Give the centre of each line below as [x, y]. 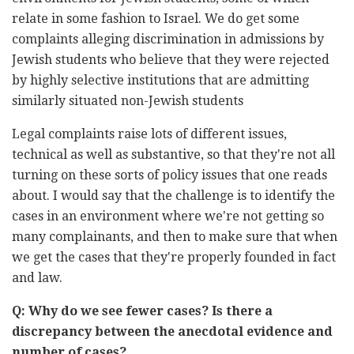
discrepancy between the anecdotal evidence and [172, 331]
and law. [37, 277]
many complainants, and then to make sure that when [175, 236]
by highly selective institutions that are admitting [160, 80]
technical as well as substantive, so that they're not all [173, 154]
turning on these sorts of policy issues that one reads [169, 175]
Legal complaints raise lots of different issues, [149, 134]
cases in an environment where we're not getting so [168, 216]
